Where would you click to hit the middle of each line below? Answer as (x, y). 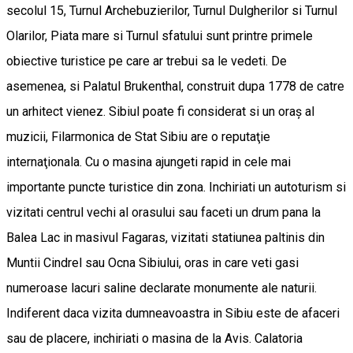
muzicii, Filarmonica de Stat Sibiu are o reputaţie (138, 136)
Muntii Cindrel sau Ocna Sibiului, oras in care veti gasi (152, 262)
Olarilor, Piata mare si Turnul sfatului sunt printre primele (160, 35)
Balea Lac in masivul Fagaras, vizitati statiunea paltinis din (165, 237)
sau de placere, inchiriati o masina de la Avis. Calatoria (154, 338)
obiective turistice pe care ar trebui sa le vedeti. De (147, 61)
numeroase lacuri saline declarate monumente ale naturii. (162, 288)
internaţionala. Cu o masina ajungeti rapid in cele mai (149, 162)
